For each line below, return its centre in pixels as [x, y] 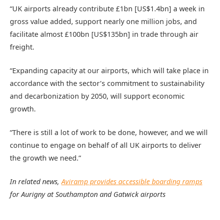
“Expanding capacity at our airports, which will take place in [109, 70]
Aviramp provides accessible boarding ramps [132, 182]
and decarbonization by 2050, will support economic [97, 96]
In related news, [36, 182]
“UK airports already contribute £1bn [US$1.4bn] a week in [107, 8]
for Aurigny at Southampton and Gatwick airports [88, 194]
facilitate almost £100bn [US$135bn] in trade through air [104, 34]
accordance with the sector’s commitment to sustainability [107, 83]
